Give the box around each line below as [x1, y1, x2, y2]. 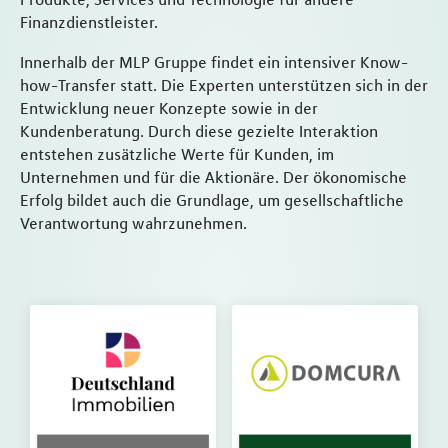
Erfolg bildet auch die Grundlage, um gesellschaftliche [20, 190, 404, 211]
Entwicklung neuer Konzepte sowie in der [20, 98, 318, 119]
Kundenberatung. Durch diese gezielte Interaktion [20, 121, 378, 142]
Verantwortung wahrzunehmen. [20, 213, 247, 234]
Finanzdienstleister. [20, 11, 158, 32]
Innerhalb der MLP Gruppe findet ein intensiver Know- [20, 52, 408, 73]
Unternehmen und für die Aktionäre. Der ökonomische [20, 167, 407, 188]
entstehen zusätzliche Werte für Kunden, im [20, 144, 334, 165]
